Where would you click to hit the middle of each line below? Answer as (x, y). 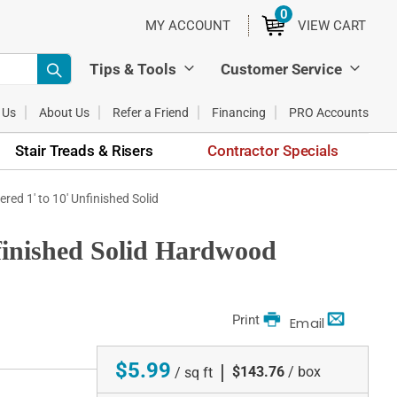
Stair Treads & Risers (84, 150)
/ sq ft (193, 373)
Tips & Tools (133, 69)
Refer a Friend (151, 112)
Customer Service (281, 69)
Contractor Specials (273, 150)
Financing (239, 112)
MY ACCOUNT (188, 26)
